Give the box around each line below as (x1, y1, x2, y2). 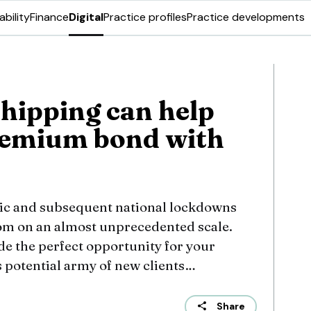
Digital (69, 10, 103, 24)
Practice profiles (103, 10, 187, 24)
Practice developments (187, 10, 305, 24)
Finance (30, 10, 69, 24)
